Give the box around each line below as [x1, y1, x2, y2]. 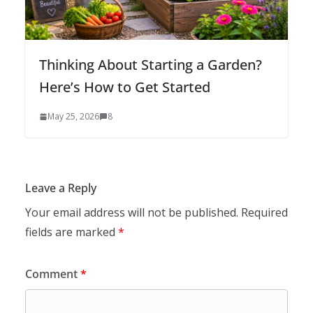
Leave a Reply [25, 180, 96, 196]
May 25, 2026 [48, 110, 99, 122]
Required [241, 204, 288, 220]
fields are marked [25, 224, 118, 240]
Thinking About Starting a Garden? [39, 54, 262, 74]
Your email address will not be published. [25, 204, 238, 220]
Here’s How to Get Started [39, 77, 210, 96]
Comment [25, 265, 80, 282]
